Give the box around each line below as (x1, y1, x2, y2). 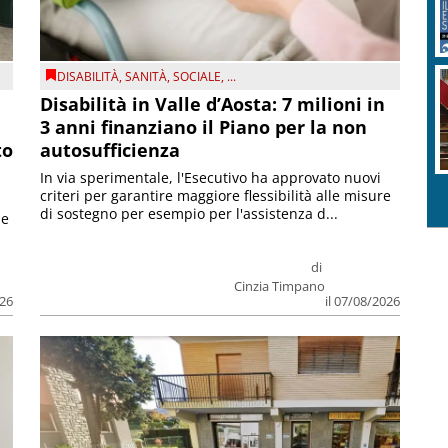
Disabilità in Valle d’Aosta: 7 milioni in (40, 92, 386, 117)
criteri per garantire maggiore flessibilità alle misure (40, 186, 392, 206)
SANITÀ (125, 68, 168, 86)
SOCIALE (173, 68, 222, 86)
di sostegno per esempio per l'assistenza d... (40, 204, 339, 224)
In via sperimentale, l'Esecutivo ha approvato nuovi (40, 168, 382, 188)
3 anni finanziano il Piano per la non (40, 115, 368, 140)
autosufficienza (40, 138, 181, 163)
